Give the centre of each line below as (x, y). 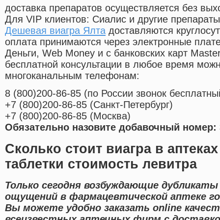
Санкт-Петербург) (133, 105)
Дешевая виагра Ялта (55, 31)
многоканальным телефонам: (72, 76)
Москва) (112, 116)
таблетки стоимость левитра (101, 164)
